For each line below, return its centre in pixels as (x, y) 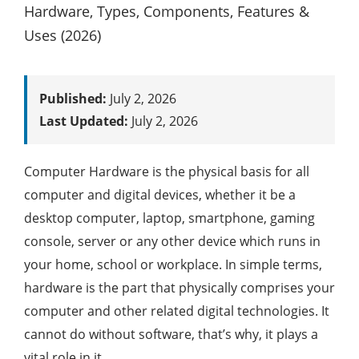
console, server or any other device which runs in (172, 241)
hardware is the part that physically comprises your (179, 288)
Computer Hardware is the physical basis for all (167, 171)
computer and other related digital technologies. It (177, 311)
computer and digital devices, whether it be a (160, 195)
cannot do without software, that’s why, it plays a (171, 334)
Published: (73, 99)
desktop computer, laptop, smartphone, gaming (169, 218)
